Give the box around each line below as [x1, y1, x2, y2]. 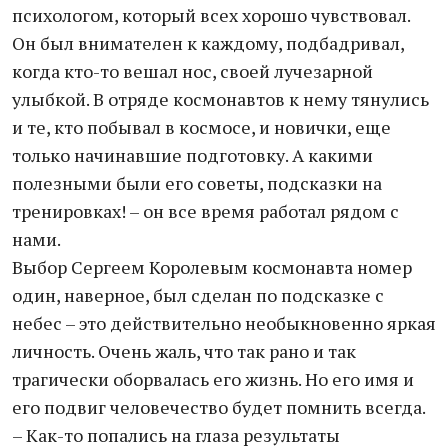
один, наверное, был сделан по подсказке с [12, 283, 384, 307]
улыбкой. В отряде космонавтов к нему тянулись [12, 87, 429, 111]
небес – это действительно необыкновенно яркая [12, 311, 436, 335]
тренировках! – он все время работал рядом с [12, 199, 399, 223]
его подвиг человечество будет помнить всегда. [12, 395, 426, 419]
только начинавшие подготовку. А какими [12, 143, 373, 167]
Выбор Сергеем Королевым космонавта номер [12, 255, 412, 279]
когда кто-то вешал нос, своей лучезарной [12, 59, 373, 83]
